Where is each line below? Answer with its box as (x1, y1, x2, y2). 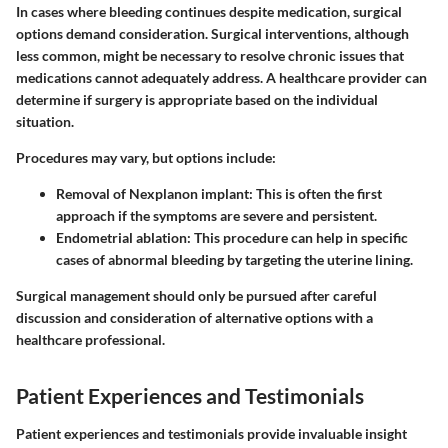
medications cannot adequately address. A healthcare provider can (16, 69, 427, 87)
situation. (16, 113, 74, 131)
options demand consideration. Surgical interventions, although (16, 25, 409, 43)
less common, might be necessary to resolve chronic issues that (16, 47, 404, 65)
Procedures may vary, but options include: (16, 149, 276, 167)
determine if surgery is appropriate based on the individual (16, 91, 378, 109)
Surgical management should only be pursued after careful (16, 287, 377, 305)
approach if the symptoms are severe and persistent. (56, 207, 377, 225)
